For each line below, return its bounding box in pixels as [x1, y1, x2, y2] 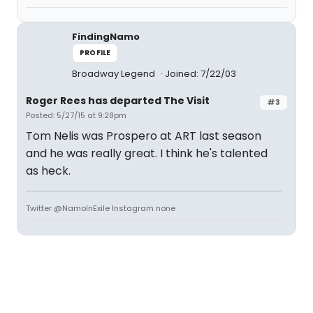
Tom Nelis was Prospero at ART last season [26, 128, 261, 144]
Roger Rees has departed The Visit [26, 94, 210, 108]
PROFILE [80, 48, 111, 58]
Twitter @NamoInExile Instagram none [26, 203, 175, 214]
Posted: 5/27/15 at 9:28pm [26, 110, 126, 121]
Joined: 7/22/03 [165, 67, 236, 80]
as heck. [26, 163, 71, 179]
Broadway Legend [72, 67, 157, 80]
